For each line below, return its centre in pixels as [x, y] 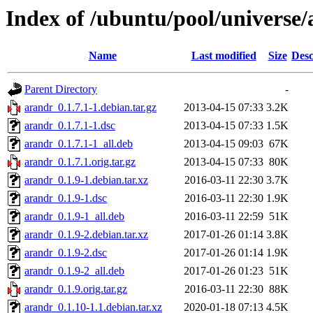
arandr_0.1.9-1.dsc [66, 198]
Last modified [224, 56]
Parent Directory [61, 89]
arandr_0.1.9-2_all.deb [74, 271]
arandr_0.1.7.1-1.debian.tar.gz [90, 108]
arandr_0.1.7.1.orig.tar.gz [80, 162]
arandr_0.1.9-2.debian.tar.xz [86, 235]
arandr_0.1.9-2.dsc [66, 253]
